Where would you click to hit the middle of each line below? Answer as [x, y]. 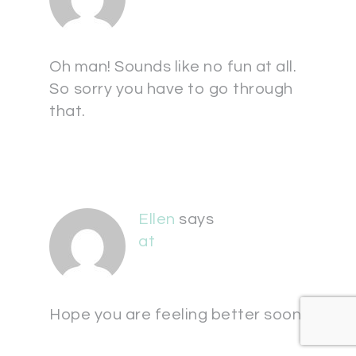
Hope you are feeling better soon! [177, 315]
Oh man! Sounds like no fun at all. [173, 67]
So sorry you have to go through [171, 89]
